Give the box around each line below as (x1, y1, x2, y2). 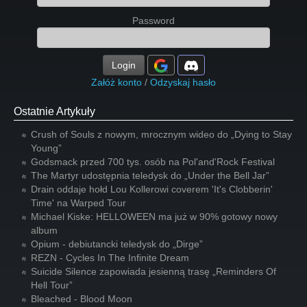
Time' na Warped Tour (31, 197, 126, 208)
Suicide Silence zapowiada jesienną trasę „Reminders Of (31, 266, 276, 277)
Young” (31, 143, 62, 153)
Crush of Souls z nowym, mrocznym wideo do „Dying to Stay (31, 129, 292, 140)
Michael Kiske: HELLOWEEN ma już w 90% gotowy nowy (31, 211, 278, 222)
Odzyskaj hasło (150, 77, 216, 88)
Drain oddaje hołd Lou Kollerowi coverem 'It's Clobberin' (31, 184, 273, 195)
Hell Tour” (31, 280, 73, 291)
